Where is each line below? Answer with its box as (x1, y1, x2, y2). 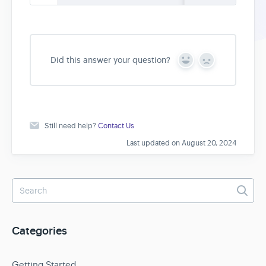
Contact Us (98, 121, 134, 131)
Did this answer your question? (50, 54, 170, 65)
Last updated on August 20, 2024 (126, 138, 236, 148)
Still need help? (45, 121, 98, 131)
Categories (12, 224, 67, 238)
